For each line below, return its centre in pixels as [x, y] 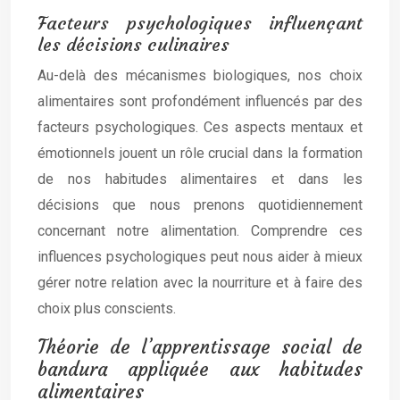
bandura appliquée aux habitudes [200, 369]
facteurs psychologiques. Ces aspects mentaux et [200, 127]
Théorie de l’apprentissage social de [200, 347]
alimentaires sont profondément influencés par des [200, 101]
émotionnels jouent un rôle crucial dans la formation [200, 153]
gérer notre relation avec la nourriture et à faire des [200, 283]
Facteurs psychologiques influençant [200, 23]
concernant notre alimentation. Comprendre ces [200, 231]
